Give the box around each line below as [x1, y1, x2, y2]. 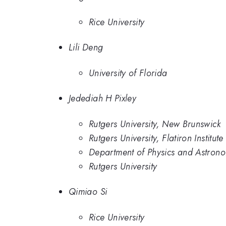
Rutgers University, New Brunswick [89, 117, 220, 131]
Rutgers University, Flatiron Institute [89, 131, 223, 145]
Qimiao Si [69, 185, 107, 199]
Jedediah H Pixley [69, 92, 137, 105]
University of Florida [89, 66, 167, 80]
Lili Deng [69, 41, 103, 54]
